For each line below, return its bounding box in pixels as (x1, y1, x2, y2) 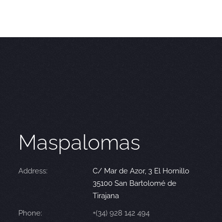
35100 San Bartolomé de (93, 179, 177, 188)
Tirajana (93, 191, 119, 201)
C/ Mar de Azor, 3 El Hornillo (93, 166, 190, 176)
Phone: (18, 209, 43, 218)
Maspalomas (18, 130, 141, 155)
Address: (18, 166, 48, 176)
